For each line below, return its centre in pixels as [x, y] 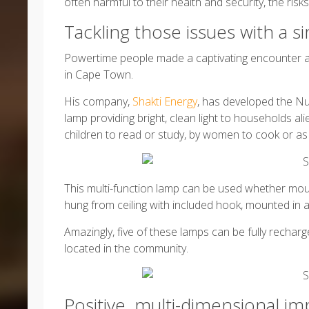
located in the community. [126, 248]
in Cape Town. [99, 74]
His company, [98, 101]
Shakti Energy [165, 101]
